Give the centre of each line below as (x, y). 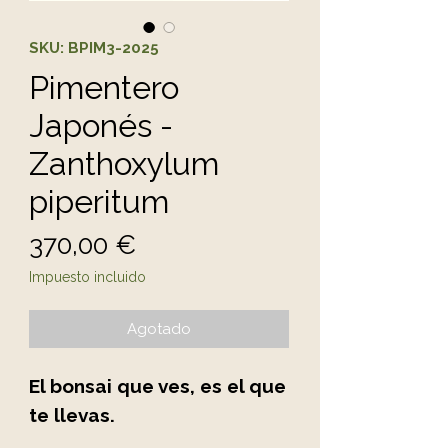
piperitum (99, 201)
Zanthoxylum (124, 163)
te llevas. (72, 414)
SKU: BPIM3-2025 (94, 47)
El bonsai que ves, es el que (157, 385)
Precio (173, 243)
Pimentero (104, 87)
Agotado (159, 328)
